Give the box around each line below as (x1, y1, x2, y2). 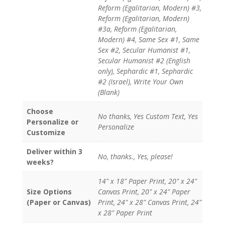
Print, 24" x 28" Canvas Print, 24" (97, 197, 201, 207)
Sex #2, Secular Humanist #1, (97, 45, 190, 55)
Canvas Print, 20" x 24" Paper (97, 186, 190, 196)
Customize (26, 127, 65, 137)
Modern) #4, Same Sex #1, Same (97, 34, 199, 44)
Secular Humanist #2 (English (97, 55, 190, 65)
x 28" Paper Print (97, 207, 152, 217)
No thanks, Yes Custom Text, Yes (97, 111, 198, 121)
